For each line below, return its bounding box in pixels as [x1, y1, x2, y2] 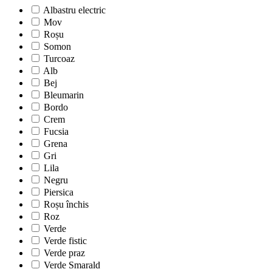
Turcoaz [44, 53, 75, 64]
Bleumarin [44, 89, 84, 100]
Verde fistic [44, 235, 87, 246]
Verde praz [44, 247, 85, 258]
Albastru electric [43, 4, 106, 15]
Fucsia [44, 126, 69, 137]
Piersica [44, 186, 73, 197]
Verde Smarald [44, 259, 100, 270]
